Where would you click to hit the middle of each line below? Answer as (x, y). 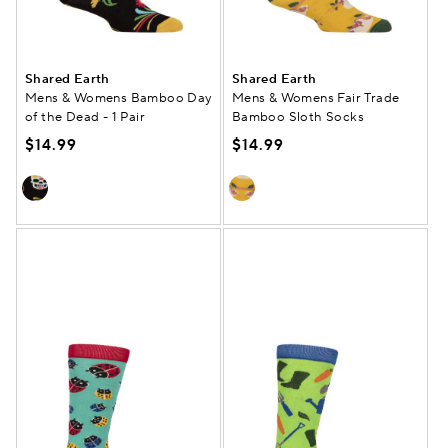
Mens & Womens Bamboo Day (118, 98)
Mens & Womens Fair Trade (315, 98)
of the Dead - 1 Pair (85, 117)
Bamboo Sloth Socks (298, 117)
